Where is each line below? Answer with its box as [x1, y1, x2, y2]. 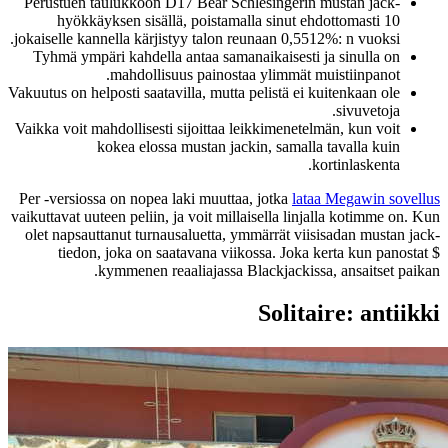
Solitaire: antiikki [258, 299, 440, 326]
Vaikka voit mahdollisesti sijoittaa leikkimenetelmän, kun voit [15, 119, 400, 137]
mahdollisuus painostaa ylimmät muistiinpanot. [110, 65, 400, 83]
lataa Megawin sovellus [292, 189, 440, 207]
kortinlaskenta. [312, 155, 400, 173]
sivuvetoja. [336, 101, 400, 119]
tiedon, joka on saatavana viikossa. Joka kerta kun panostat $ [58, 243, 440, 261]
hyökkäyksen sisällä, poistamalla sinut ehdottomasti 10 [57, 11, 400, 29]
